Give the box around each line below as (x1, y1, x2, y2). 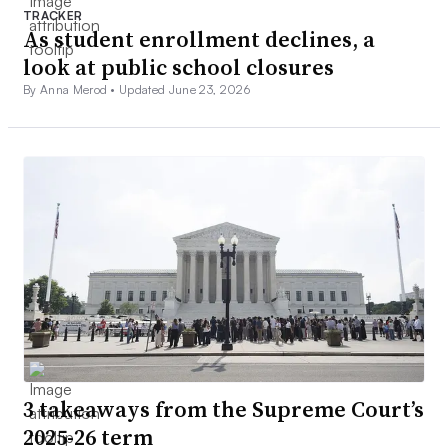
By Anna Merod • (23, 82, 120, 98)
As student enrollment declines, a (23, 24, 375, 55)
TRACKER (23, 8, 83, 24)
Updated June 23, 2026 (119, 82, 250, 98)
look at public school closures (23, 52, 334, 83)
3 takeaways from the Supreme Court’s (23, 394, 424, 425)
